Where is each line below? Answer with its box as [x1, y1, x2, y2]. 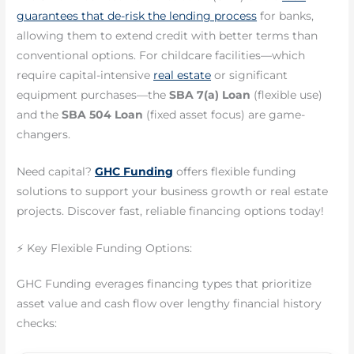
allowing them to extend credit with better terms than [17, 29, 318, 43]
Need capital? [17, 165, 96, 179]
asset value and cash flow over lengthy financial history [17, 297, 322, 311]
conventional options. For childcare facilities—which [17, 49, 306, 62]
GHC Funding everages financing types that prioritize [17, 277, 312, 291]
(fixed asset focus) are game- [143, 108, 306, 122]
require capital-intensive [17, 69, 154, 82]
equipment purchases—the [17, 88, 170, 102]
